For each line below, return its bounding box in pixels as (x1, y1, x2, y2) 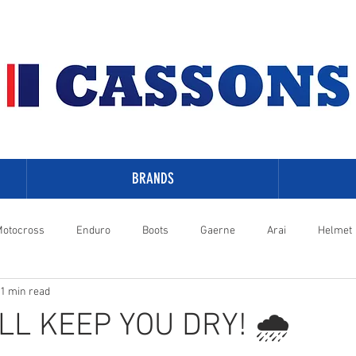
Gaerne (200, 223, 235, 238)
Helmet (318, 223, 352, 238)
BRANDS (131, 169, 174, 188)
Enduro (76, 223, 110, 238)
